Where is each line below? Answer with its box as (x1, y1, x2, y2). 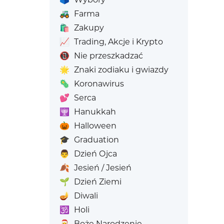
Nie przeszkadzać (73, 51, 143, 60)
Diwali (73, 191, 98, 200)
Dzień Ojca (73, 149, 117, 158)
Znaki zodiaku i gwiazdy (73, 65, 168, 74)
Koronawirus (73, 79, 124, 88)
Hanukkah (73, 107, 116, 116)
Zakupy (73, 23, 104, 32)
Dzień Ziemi (73, 177, 121, 186)
